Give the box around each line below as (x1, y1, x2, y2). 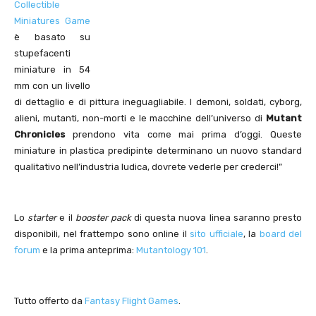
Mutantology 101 (136, 245, 206, 256)
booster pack (75, 212, 131, 224)
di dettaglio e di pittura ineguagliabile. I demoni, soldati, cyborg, (14, 97, 302, 108)
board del (259, 229, 302, 240)
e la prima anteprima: (40, 245, 136, 256)
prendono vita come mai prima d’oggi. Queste (65, 129, 302, 140)
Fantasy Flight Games (85, 296, 178, 307)
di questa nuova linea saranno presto (130, 212, 303, 224)
